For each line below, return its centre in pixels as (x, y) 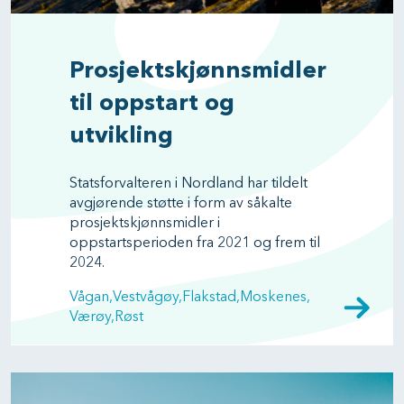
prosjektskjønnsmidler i (145, 224)
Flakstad (209, 298)
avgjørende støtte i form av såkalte (181, 204)
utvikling (121, 136)
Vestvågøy (146, 298)
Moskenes (273, 298)
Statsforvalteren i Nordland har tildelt (188, 184)
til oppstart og (152, 104)
